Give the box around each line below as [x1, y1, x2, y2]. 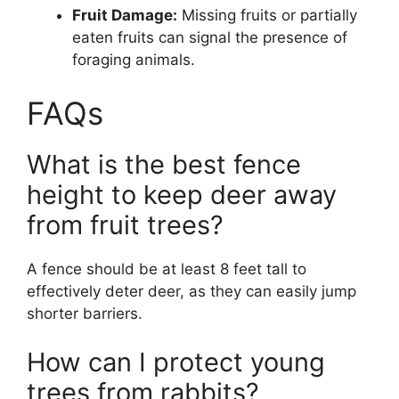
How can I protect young [27, 346, 325, 378]
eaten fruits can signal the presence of [72, 28, 347, 46]
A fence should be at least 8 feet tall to [27, 259, 306, 278]
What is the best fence [27, 148, 301, 180]
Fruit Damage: [72, 6, 177, 24]
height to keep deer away [27, 178, 337, 210]
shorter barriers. [27, 304, 142, 322]
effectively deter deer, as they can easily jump [27, 281, 356, 300]
